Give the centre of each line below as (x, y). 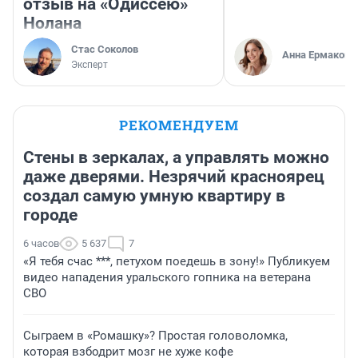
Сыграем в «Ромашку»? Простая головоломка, (155, 336)
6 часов (41, 244)
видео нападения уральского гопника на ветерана (167, 278)
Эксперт (89, 65)
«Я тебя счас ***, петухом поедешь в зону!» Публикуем (177, 262)
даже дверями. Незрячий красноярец (174, 177)
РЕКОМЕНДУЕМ (179, 125)
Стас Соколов (105, 50)
